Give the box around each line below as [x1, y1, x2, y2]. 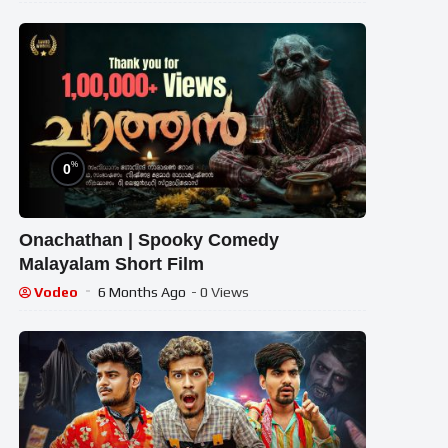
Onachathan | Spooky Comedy [19, 230, 280, 251]
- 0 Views [191, 284, 250, 301]
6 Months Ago [98, 284, 187, 301]
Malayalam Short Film [19, 254, 205, 275]
